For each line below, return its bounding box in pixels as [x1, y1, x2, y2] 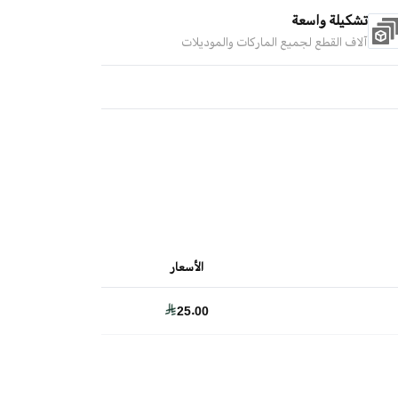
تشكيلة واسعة [291, 12, 368, 29]
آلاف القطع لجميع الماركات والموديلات [181, 35, 368, 50]
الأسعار [170, 259, 203, 275]
